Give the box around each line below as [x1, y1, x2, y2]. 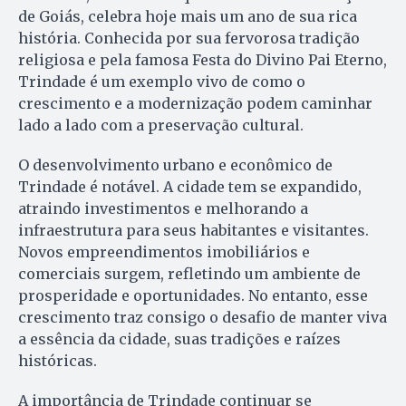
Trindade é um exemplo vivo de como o [18, 72, 305, 92]
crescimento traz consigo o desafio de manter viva [18, 308, 387, 327]
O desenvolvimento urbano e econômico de [18, 156, 333, 175]
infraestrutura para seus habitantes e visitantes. [18, 221, 369, 240]
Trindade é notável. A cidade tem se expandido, [18, 178, 362, 197]
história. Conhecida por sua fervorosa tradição [18, 29, 360, 48]
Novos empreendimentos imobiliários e [18, 243, 310, 262]
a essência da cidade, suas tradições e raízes [18, 330, 341, 349]
